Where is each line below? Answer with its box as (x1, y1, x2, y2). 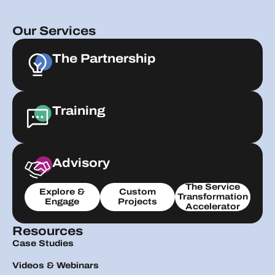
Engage (45, 196, 80, 206)
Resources (12, 223, 83, 238)
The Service (185, 182, 241, 192)
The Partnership (52, 51, 156, 65)
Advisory (52, 155, 110, 169)
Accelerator (185, 201, 241, 211)
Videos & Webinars (12, 260, 99, 270)
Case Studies (12, 238, 74, 248)
